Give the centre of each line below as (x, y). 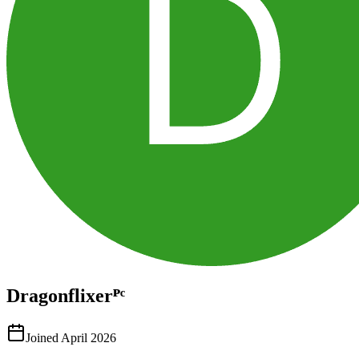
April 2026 (89, 337)
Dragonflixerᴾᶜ (66, 295)
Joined (42, 337)
